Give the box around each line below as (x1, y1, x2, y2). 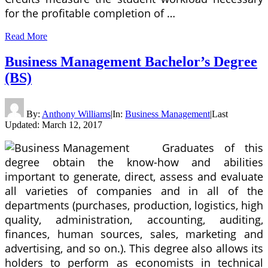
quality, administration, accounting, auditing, (5, 212, 263, 227)
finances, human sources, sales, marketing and (5, 227, 263, 242)
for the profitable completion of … (5, 6, 175, 21)
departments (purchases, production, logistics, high (5, 198, 263, 213)
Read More (5, 31, 47, 41)
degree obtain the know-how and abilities (5, 155, 263, 170)
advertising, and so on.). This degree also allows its (5, 241, 263, 256)
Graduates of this (162, 141, 263, 156)
